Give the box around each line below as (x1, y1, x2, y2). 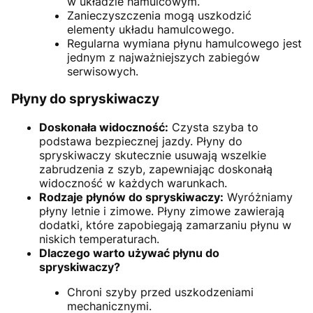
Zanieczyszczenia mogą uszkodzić (67, 8, 252, 22)
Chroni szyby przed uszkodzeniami (67, 284, 254, 299)
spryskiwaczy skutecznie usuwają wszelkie (39, 147, 266, 162)
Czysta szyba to (168, 119, 259, 134)
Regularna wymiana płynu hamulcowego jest (67, 36, 302, 50)
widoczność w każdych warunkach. (39, 175, 227, 190)
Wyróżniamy (224, 189, 293, 204)
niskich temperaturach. (39, 231, 159, 246)
